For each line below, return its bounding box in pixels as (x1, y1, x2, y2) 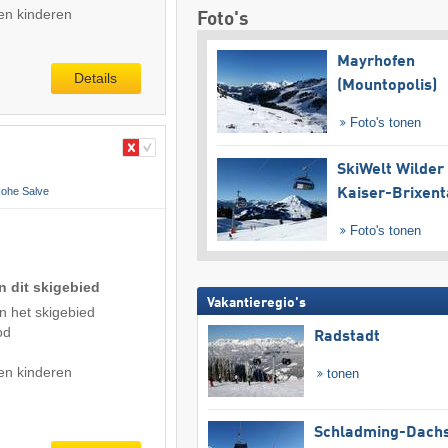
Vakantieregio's (206, 295, 306, 310)
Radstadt (313, 328, 380, 345)
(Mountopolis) (336, 78, 437, 95)
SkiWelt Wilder (336, 161, 444, 178)
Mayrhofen (336, 54, 415, 71)
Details (74, 70, 118, 87)
